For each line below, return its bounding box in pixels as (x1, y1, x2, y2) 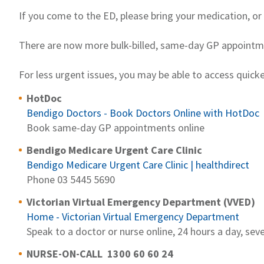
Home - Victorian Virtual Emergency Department (27, 210, 239, 224)
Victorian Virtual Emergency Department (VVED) (27, 195, 255, 209)
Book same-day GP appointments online (27, 121, 204, 135)
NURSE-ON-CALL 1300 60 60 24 (27, 247, 173, 261)
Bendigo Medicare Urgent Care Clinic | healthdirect (27, 158, 249, 172)
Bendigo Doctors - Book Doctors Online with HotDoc (27, 106, 259, 120)
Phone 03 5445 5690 (27, 173, 115, 187)
